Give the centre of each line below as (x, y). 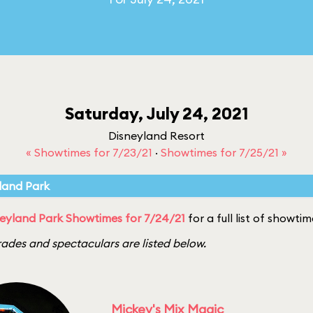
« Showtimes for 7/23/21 (90, 152)
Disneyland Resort (156, 136)
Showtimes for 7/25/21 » (224, 152)
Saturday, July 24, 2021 (156, 113)
